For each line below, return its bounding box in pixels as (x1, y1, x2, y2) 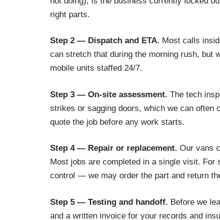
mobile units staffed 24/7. (50, 63, 142, 73)
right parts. (50, 9, 90, 19)
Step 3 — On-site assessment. (50, 89, 167, 99)
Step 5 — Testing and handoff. (50, 197, 168, 207)
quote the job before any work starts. (50, 117, 185, 127)
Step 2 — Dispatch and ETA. (50, 36, 160, 45)
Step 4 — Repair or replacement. (50, 143, 177, 153)
